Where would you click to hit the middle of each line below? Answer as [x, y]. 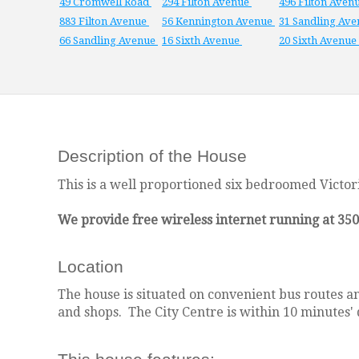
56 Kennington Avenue [218, 21]
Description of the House [152, 156]
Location [91, 267]
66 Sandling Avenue [109, 40]
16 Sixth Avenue [202, 40]
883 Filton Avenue [104, 21]
